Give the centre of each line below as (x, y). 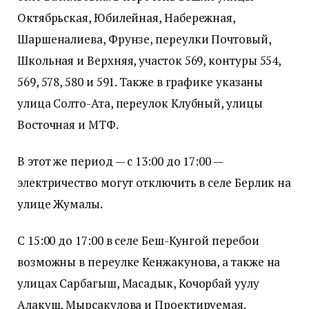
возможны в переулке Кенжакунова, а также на (149, 262)
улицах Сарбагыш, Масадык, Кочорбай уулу (138, 283)
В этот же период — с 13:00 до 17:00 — (120, 161)
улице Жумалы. (60, 204)
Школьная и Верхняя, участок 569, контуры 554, (149, 61)
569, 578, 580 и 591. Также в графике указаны (140, 82)
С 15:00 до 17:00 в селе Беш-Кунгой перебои (138, 241)
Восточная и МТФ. (68, 125)
